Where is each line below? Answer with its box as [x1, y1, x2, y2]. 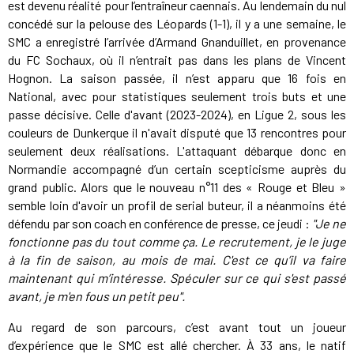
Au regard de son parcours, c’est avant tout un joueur [8, 318, 346, 334]
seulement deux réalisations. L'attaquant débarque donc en [8, 142, 346, 158]
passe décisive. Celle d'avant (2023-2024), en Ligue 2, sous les [8, 106, 346, 122]
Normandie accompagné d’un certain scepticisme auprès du [8, 160, 346, 176]
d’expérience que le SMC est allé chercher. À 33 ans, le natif [8, 337, 346, 352]
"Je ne [312, 215, 346, 231]
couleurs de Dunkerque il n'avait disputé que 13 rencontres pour [8, 124, 346, 140]
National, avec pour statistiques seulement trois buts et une [8, 88, 346, 104]
